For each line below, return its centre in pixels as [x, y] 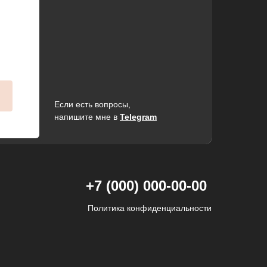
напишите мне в [87, 117]
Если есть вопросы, [92, 104]
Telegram [138, 117]
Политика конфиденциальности [150, 208]
